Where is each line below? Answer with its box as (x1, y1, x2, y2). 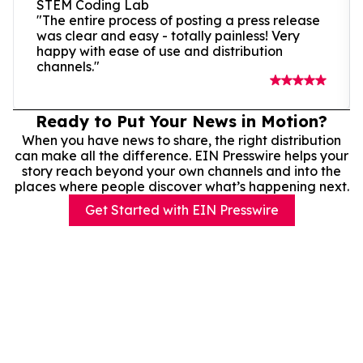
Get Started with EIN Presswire (84, 201, 279, 218)
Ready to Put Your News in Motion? (36, 110, 327, 131)
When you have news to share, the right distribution (22, 131, 341, 148)
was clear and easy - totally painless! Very (36, 27, 300, 44)
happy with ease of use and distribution (36, 42, 283, 59)
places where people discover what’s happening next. (14, 177, 349, 194)
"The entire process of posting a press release (36, 11, 320, 28)
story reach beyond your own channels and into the (22, 162, 341, 179)
